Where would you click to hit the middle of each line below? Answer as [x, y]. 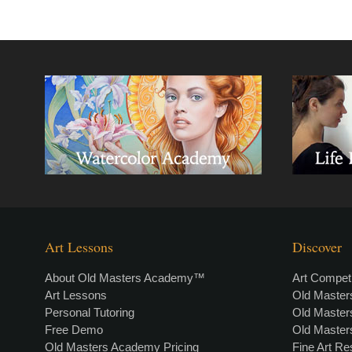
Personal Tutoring [90, 312]
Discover [317, 247]
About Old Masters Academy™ [125, 278]
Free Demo [74, 330]
